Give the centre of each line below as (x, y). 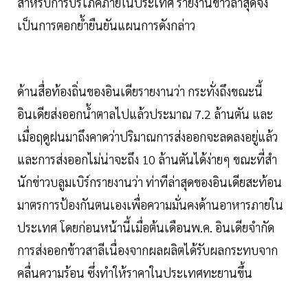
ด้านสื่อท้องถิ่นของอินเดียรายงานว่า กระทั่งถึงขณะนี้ (140, 91)
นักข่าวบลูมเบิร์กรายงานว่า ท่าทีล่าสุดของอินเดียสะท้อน (150, 182)
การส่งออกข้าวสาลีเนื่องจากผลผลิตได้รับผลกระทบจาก (147, 250)
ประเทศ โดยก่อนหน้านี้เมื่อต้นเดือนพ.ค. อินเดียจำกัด (146, 228)
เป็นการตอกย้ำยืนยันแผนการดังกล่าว (106, 25)
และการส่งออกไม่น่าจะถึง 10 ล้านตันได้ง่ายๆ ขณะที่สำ (147, 159)
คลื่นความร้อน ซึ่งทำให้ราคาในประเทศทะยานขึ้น (136, 273)
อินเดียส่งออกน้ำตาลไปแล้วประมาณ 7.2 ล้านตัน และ (145, 114)
